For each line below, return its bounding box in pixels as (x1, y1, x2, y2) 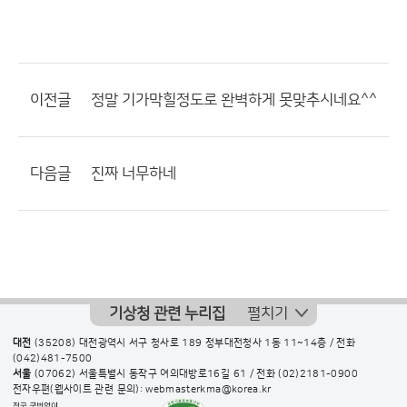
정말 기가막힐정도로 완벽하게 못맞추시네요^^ (91, 92, 377, 108)
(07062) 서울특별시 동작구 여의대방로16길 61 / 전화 (31, 369, 279, 380)
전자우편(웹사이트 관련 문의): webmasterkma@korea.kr (13, 384, 272, 395)
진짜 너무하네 (91, 165, 176, 182)
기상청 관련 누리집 (109, 305, 225, 322)
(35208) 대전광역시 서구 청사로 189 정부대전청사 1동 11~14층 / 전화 (31, 338, 356, 349)
